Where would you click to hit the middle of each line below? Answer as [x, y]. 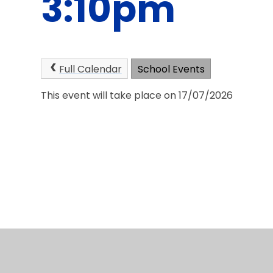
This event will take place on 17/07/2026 [137, 96]
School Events [171, 69]
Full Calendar [90, 69]
